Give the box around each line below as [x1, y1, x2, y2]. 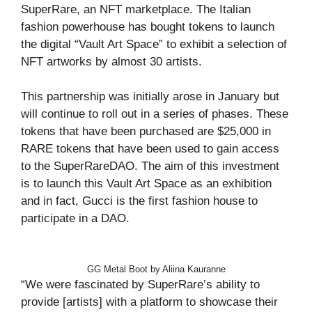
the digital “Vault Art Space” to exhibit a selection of [21, 37, 287, 51]
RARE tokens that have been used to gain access [21, 142, 279, 156]
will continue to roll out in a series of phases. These [21, 107, 288, 121]
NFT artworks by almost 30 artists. [21, 54, 202, 68]
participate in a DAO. [21, 212, 130, 226]
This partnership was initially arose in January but [21, 90, 279, 104]
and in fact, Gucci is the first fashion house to [21, 194, 258, 208]
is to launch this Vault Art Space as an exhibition [21, 177, 272, 191]
